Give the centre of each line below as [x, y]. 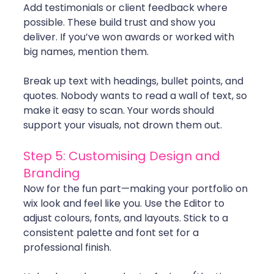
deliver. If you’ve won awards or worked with [130, 37]
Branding [52, 173]
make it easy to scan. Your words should [120, 111]
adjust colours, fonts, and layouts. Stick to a [127, 218]
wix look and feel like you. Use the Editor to [125, 204]
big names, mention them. [86, 52]
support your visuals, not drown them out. [123, 125]
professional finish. [67, 248]
